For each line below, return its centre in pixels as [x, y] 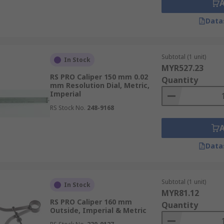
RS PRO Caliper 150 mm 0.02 [99, 77]
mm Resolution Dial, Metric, [99, 85]
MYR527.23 [182, 68]
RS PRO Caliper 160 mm [91, 202]
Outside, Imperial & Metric [98, 210]
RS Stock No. [67, 108]
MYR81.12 [180, 193]
